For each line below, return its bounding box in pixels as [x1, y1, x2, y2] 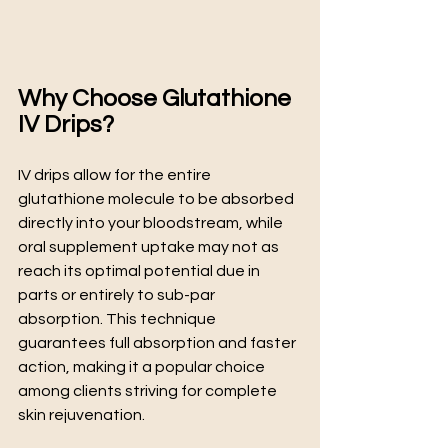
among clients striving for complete [18, 383, 280, 399]
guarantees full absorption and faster [18, 335, 299, 351]
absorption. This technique [18, 311, 219, 327]
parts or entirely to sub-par [18, 287, 218, 303]
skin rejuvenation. [18, 407, 145, 423]
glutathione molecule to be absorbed [18, 191, 297, 207]
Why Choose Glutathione [18, 86, 296, 111]
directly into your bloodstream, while [18, 215, 286, 231]
